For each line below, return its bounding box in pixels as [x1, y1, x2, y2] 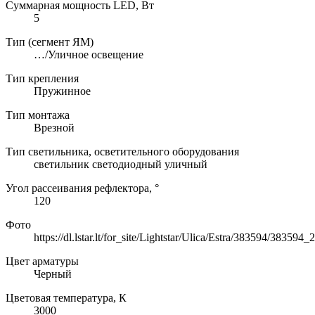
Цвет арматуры [6, 255, 79, 267]
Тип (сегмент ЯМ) [6, 35, 94, 48]
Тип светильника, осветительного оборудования [6, 145, 239, 157]
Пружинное [34, 84, 91, 97]
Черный [34, 267, 72, 280]
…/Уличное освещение [34, 48, 143, 60]
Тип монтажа [6, 108, 70, 121]
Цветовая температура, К [6, 291, 127, 304]
